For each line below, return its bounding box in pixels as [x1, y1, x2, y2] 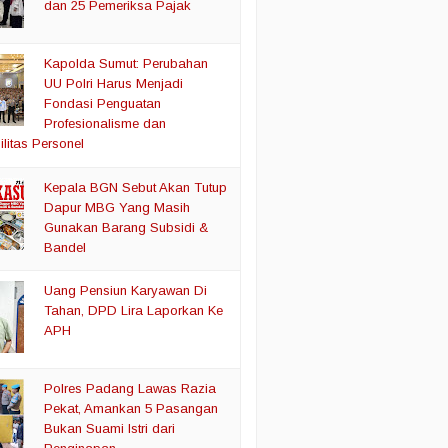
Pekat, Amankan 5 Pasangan [44, 401, 219, 417]
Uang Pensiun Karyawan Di [44, 283, 208, 299]
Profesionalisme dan [44, 115, 167, 131]
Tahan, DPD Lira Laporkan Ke [44, 303, 224, 319]
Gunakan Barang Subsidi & [44, 219, 209, 235]
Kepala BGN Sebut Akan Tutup [44, 179, 228, 195]
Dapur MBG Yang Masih [44, 199, 191, 215]
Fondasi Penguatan [44, 95, 162, 111]
